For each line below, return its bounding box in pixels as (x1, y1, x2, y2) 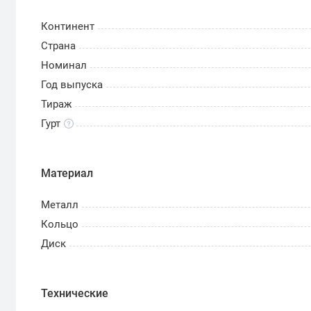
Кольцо (41, 218, 79, 231)
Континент (41, 20, 95, 33)
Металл (41, 199, 79, 212)
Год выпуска (41, 78, 103, 92)
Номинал (41, 59, 87, 72)
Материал (41, 166, 94, 180)
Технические (41, 286, 109, 300)
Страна (41, 40, 76, 53)
